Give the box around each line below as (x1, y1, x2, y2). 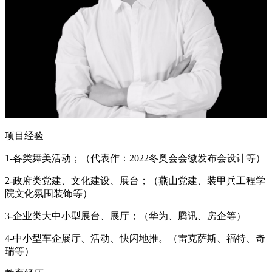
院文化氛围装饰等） (5, 188, 92, 199)
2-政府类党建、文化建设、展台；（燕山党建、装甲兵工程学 (5, 175, 265, 186)
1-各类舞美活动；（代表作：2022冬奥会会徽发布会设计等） (5, 152, 265, 163)
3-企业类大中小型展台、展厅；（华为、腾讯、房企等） (5, 210, 246, 221)
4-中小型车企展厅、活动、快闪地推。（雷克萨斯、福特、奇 (5, 233, 265, 243)
